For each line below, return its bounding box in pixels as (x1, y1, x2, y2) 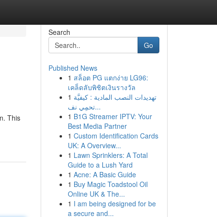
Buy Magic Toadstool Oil (73, 179, 148, 189)
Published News (48, 63, 97, 73)
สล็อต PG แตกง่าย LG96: (73, 73, 148, 82)
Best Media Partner (67, 121, 127, 131)
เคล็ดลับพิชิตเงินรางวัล (67, 82, 136, 92)
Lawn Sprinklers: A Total (73, 150, 148, 160)
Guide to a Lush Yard (67, 160, 133, 170)
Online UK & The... (67, 189, 125, 199)
